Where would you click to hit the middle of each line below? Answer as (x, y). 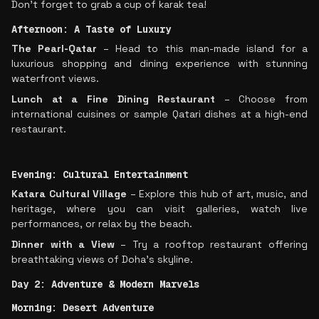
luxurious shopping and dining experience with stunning (159, 63)
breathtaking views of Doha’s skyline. (102, 259)
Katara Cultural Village (69, 194)
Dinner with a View (63, 244)
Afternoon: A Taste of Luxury (91, 29)
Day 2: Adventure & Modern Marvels (105, 284)
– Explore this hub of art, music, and (218, 194)
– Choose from (261, 99)
